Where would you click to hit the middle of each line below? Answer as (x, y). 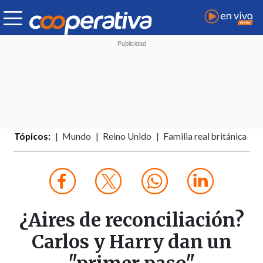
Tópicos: (33, 136)
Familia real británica (205, 136)
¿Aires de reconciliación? (131, 220)
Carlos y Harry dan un (131, 242)
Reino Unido (127, 136)
